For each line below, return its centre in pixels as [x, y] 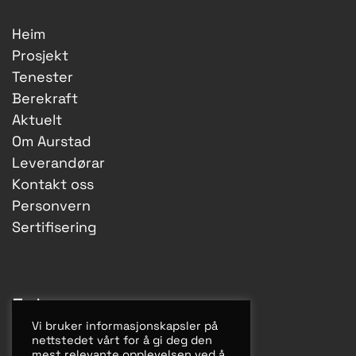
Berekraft [45, 100]
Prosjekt [40, 57]
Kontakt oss [53, 186]
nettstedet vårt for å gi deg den [122, 341]
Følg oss [53, 308]
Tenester [43, 79]
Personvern [51, 207]
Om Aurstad [52, 143]
